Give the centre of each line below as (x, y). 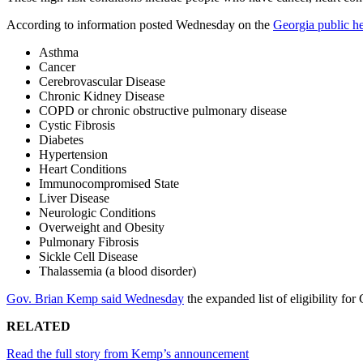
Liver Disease (74, 199)
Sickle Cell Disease (88, 257)
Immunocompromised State (109, 184)
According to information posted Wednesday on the (140, 25)
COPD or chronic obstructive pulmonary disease (163, 111)
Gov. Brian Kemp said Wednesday (95, 299)
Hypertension (73, 155)
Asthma (59, 53)
